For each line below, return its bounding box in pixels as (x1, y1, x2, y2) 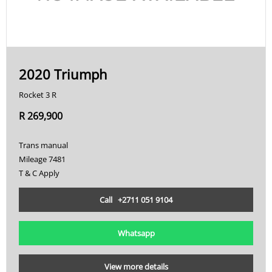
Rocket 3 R (19, 89, 56, 100)
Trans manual (19, 140, 68, 151)
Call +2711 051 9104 (100, 194, 172, 205)
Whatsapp (117, 228, 155, 239)
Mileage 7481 (19, 154, 66, 165)
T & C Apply (19, 168, 59, 178)
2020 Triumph (19, 65, 107, 83)
